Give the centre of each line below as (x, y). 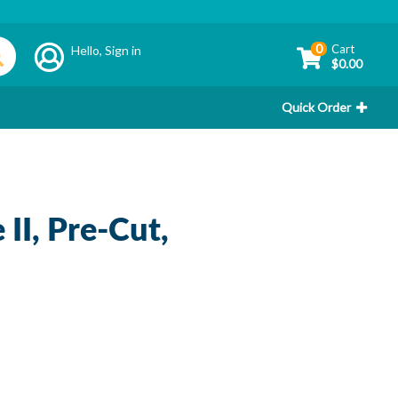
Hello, (88, 50)
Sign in (123, 50)
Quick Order (316, 107)
